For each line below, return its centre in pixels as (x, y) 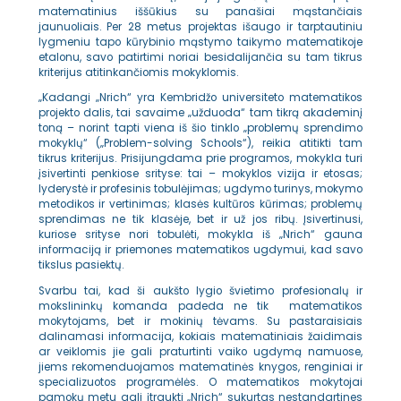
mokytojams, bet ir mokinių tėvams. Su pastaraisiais (200, 321)
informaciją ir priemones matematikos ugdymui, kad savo (200, 250)
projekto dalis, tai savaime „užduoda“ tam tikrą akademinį (200, 113)
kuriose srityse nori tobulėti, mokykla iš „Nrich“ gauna (200, 235)
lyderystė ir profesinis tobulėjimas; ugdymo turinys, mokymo (200, 189)
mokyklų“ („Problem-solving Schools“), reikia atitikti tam (200, 144)
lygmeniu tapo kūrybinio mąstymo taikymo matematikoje (200, 43)
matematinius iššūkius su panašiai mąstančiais (200, 12)
